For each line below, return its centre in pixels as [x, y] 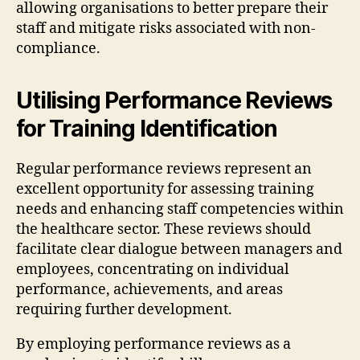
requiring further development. [124, 309]
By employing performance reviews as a [153, 344]
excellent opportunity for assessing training [165, 189]
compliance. [58, 48]
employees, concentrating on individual [153, 269]
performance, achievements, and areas [149, 289]
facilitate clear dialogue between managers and [179, 249]
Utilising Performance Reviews [174, 100]
